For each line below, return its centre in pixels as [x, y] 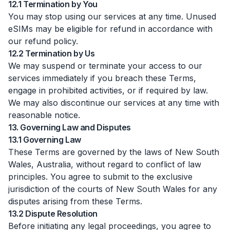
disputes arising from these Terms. [75, 201]
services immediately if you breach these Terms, [102, 78]
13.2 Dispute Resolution [53, 214]
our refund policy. [43, 41]
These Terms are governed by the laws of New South [114, 152]
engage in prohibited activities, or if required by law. [108, 90]
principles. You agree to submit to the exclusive [100, 177]
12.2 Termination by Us [52, 53]
